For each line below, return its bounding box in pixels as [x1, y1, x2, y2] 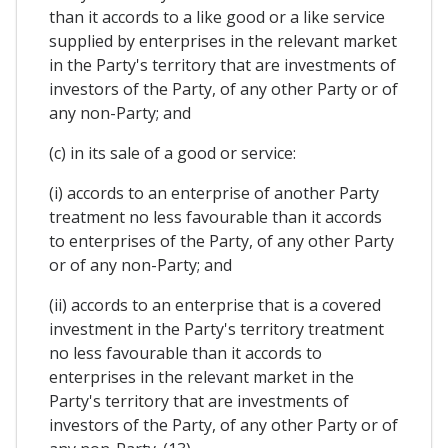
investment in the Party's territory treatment [49, 317, 384, 340]
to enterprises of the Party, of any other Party [49, 229, 394, 252]
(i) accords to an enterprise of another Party [49, 181, 379, 204]
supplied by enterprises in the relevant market [49, 29, 397, 52]
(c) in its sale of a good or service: [49, 141, 296, 164]
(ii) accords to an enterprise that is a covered [49, 293, 381, 316]
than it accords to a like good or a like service [49, 5, 385, 28]
